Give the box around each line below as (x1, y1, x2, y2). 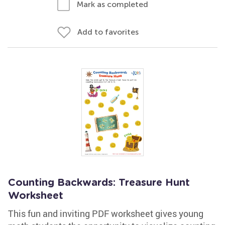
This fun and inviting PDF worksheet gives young (8, 207, 203, 219)
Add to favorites (77, 27, 139, 37)
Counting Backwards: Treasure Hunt (8, 178, 190, 188)
